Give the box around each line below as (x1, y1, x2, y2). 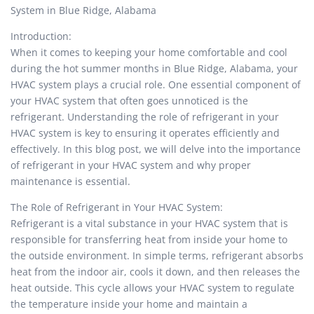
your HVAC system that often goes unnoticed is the (11, 94, 248, 108)
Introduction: (11, 29, 71, 43)
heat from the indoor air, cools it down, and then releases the (11, 265, 300, 279)
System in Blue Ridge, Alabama (11, 3, 156, 17)
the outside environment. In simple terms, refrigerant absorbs (11, 249, 303, 263)
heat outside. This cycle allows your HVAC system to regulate (11, 281, 294, 295)
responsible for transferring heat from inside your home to (11, 233, 287, 247)
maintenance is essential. (11, 175, 130, 189)
